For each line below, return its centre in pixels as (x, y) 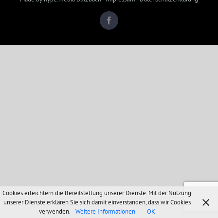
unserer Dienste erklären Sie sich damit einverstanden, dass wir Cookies (97, 202)
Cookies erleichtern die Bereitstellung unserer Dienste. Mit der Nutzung (97, 193)
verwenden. (55, 211)
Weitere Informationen (105, 211)
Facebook (127, 20)
